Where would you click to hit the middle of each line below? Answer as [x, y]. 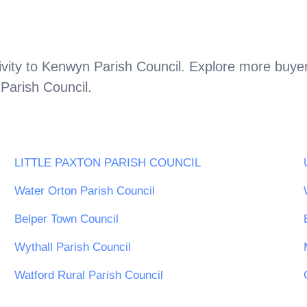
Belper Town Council [66, 219]
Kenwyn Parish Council [111, 66]
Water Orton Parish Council [85, 191]
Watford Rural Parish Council [89, 275]
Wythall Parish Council [73, 247]
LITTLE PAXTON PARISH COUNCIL [108, 163]
